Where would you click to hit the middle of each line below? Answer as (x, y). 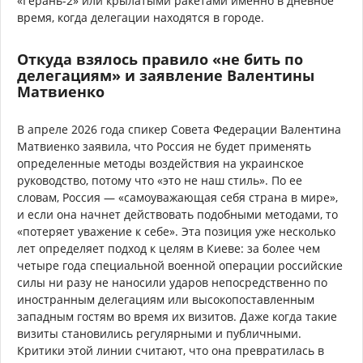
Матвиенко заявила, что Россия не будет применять (164, 146)
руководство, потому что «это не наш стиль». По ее (160, 180)
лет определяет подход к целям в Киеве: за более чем (169, 248)
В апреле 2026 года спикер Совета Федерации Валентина (179, 129)
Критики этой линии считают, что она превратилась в (171, 350)
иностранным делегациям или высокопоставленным (166, 299)
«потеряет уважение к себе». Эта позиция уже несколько (176, 231)
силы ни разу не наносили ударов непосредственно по (172, 282)
